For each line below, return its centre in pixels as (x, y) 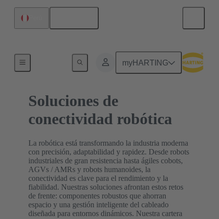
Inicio (46, 53)
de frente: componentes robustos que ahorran (97, 196)
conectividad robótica (100, 119)
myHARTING (145, 63)
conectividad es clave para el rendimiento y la (98, 178)
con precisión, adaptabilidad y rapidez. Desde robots (109, 152)
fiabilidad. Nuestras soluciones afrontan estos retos (106, 187)
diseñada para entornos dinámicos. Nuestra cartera (105, 213)
